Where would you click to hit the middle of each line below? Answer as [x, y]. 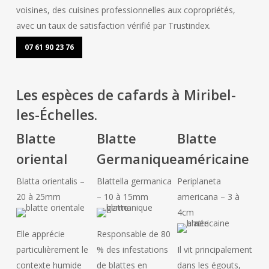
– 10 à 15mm [122, 197]
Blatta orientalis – [51, 181]
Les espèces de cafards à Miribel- [126, 95]
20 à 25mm [39, 197]
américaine [213, 159]
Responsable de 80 [134, 234]
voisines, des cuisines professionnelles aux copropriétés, [125, 10]
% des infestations [132, 249]
